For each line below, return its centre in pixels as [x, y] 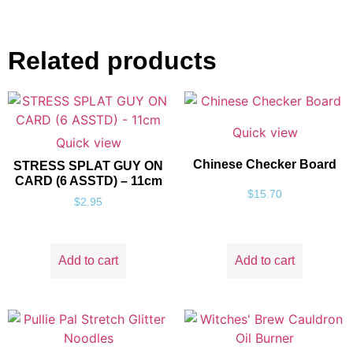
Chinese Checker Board [265, 164]
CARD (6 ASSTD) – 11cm [88, 181]
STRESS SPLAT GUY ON [88, 166]
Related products [112, 61]
